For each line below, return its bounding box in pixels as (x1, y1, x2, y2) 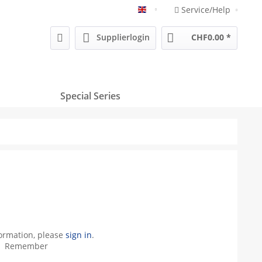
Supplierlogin (96, 32, 150, 43)
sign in (65, 229, 92, 240)
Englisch (146, 8, 179, 19)
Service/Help (179, 4, 233, 15)
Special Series (60, 89, 120, 102)
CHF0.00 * (191, 32, 231, 43)
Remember (5, 240, 49, 251)
